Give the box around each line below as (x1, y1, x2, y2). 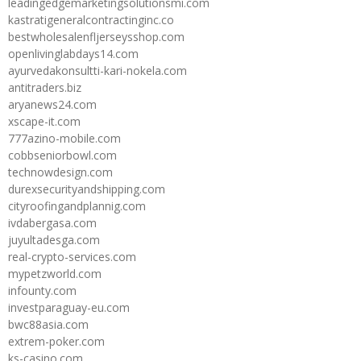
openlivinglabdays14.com (8, 45, 139, 61)
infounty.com (8, 282, 77, 298)
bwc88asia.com (8, 316, 89, 332)
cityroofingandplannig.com (8, 197, 146, 214)
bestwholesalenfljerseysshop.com (8, 28, 185, 44)
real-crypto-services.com (8, 248, 136, 264)
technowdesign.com (8, 164, 113, 180)
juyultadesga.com (8, 231, 100, 247)
